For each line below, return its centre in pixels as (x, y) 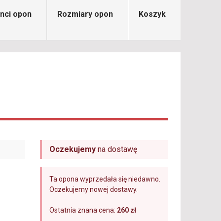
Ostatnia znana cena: (83, 210)
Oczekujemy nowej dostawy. (93, 189)
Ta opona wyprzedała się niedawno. (105, 179)
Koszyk (152, 14)
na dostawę (116, 149)
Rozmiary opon (85, 14)
